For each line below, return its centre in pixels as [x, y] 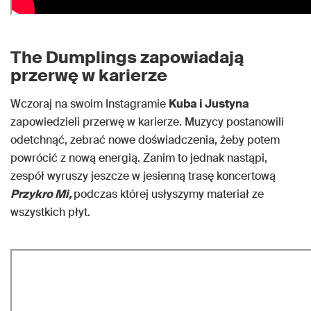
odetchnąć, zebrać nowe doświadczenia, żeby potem [145, 140]
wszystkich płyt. [50, 212]
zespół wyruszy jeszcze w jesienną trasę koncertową [143, 176]
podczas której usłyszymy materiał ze [169, 194]
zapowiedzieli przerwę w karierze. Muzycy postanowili [147, 122]
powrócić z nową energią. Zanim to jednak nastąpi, [139, 158]
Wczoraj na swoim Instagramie [90, 104]
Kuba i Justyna [209, 104]
